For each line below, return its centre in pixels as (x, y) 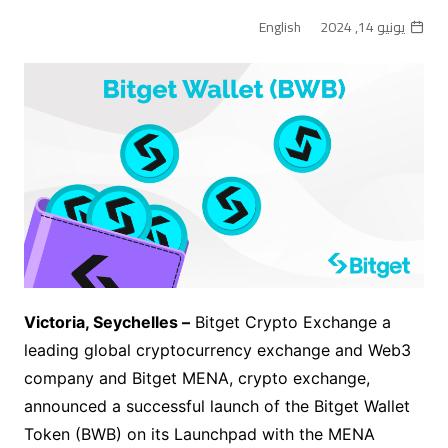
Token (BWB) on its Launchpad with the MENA (199, 434)
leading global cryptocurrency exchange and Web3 (217, 350)
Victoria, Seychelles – (106, 322)
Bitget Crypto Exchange (283, 322)
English (280, 27)
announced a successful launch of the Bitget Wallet (216, 406)
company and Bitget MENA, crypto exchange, (196, 378)
